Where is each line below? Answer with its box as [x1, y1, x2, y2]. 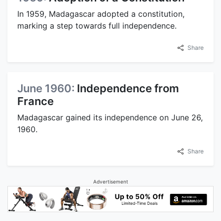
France [17, 94, 54, 108]
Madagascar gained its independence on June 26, [17, 112, 203, 122]
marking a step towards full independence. [17, 20, 177, 31]
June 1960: [17, 81, 77, 95]
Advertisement [93, 178, 128, 184]
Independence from [77, 81, 179, 95]
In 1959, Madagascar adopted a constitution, [17, 8, 184, 19]
